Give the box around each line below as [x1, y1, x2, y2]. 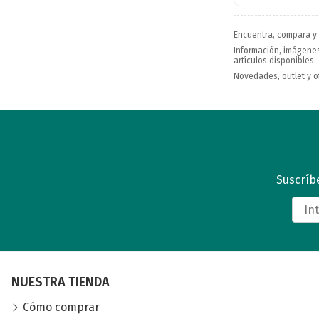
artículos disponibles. [234, 55, 316, 66]
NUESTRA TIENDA [11, 273, 110, 290]
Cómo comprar [23, 300, 100, 314]
